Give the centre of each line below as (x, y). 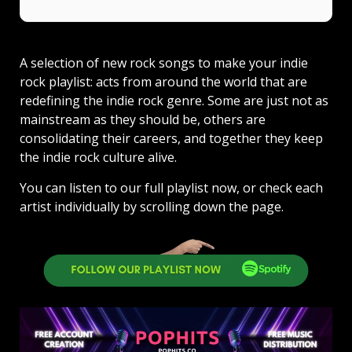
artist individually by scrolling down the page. (152, 207)
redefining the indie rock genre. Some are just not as (174, 101)
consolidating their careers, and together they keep (171, 139)
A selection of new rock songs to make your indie (164, 63)
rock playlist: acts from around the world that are (163, 82)
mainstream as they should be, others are (143, 120)
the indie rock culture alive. (98, 158)
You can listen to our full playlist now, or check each (171, 188)
